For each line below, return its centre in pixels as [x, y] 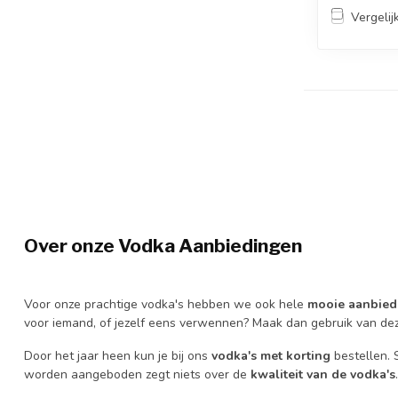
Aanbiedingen [240, 245]
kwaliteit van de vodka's [323, 375]
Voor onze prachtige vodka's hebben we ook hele [166, 304]
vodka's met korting [271, 356]
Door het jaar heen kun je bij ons [118, 356]
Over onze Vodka [101, 245]
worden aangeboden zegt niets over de [137, 375]
